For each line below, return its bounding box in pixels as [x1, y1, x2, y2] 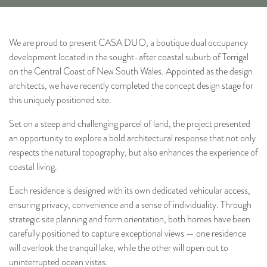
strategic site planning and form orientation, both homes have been [9, 213, 250, 226]
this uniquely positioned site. [9, 94, 111, 107]
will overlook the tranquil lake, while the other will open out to [9, 241, 228, 254]
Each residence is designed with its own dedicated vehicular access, [9, 184, 250, 197]
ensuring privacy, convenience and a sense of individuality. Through [9, 198, 252, 212]
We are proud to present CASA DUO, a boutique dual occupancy [9, 36, 248, 49]
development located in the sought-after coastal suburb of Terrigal [9, 51, 249, 64]
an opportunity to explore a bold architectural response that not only [9, 132, 256, 145]
